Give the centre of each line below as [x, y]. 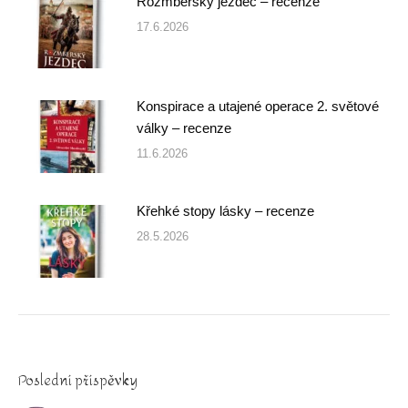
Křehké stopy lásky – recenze [225, 211]
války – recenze [184, 128]
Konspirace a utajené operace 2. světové [258, 107]
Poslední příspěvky [78, 382]
